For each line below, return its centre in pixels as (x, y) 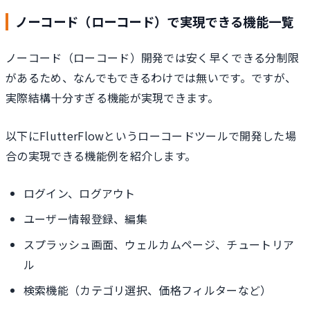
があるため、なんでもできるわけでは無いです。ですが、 (151, 78)
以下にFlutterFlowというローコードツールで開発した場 (151, 135)
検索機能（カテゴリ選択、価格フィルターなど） (147, 290)
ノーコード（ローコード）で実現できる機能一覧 (154, 21)
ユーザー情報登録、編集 (85, 219)
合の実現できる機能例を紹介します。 (101, 155)
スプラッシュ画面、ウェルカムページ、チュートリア (159, 245)
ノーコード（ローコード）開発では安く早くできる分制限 (153, 58)
